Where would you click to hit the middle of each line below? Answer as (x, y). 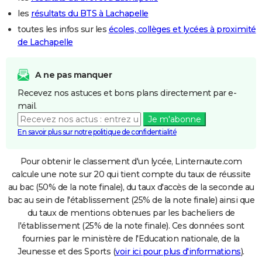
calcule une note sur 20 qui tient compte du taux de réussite (131, 174)
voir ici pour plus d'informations (178, 251)
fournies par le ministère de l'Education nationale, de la (131, 238)
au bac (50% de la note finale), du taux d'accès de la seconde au (131, 187)
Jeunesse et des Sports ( (67, 251)
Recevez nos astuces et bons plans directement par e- (127, 93)
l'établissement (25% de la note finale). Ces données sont (131, 225)
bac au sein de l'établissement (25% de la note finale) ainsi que (131, 200)
